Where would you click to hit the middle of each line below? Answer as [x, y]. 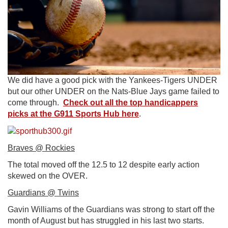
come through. [35, 103]
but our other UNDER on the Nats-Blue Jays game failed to [113, 92]
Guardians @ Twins [43, 192]
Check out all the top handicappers [131, 103]
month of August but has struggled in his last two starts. [107, 220]
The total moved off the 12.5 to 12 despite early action [104, 164]
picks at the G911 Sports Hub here [73, 114]
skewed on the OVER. [48, 176]
